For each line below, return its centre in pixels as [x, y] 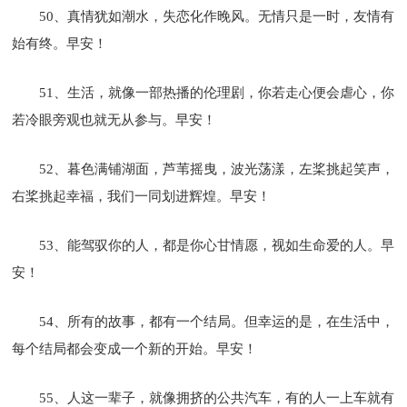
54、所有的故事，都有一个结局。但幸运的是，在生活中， [217, 321]
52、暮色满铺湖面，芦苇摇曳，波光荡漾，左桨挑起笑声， [217, 169]
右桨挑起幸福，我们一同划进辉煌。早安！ [142, 196]
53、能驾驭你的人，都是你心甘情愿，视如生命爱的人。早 [217, 245]
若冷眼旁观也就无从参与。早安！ [114, 119]
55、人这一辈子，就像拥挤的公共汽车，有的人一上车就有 [217, 397]
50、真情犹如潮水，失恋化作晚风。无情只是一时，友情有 [217, 16]
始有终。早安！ [60, 43]
